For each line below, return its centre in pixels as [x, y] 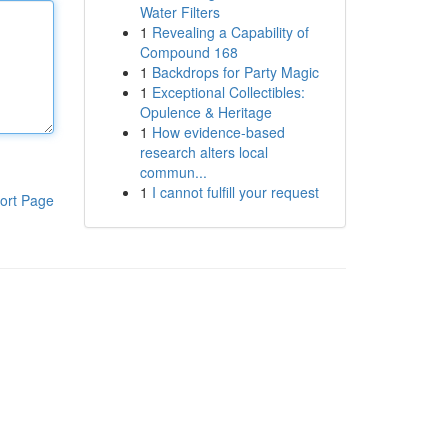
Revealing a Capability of [230, 32]
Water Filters [179, 12]
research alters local [203, 152]
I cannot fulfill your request [235, 192]
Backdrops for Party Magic [235, 72]
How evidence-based [218, 132]
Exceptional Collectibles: [228, 92]
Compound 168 [188, 52]
